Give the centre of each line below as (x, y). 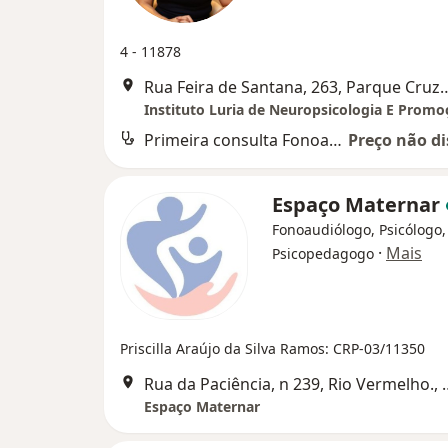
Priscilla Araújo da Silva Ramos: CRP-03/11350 (272, 348)
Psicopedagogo (323, 253)
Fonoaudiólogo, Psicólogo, (359, 229)
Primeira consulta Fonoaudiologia (335, 140)
